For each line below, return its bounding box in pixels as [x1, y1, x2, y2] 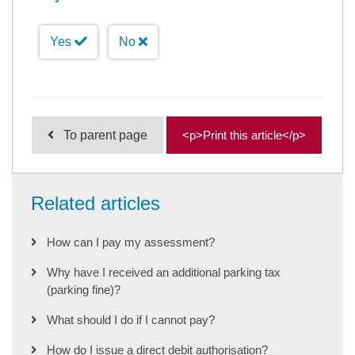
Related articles [31, 192, 160, 214]
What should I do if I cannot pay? [47, 312, 215, 326]
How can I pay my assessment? [47, 235, 215, 249]
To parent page [63, 128, 147, 142]
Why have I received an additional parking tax [47, 265, 281, 279]
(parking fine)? [47, 282, 120, 296]
